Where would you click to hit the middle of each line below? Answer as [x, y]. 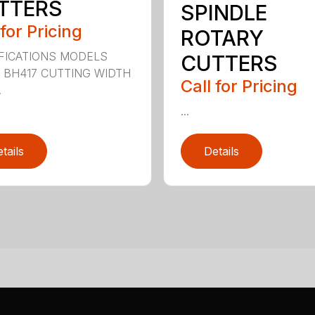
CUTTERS [229, 64]
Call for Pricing [239, 86]
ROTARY [222, 38]
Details [221, 152]
